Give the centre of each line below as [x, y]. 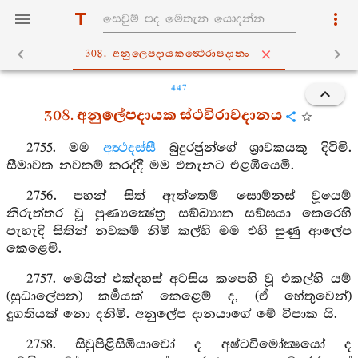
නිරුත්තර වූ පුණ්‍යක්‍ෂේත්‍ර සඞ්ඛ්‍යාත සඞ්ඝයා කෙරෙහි [179, 214]
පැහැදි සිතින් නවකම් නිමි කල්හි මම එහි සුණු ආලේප [179, 231]
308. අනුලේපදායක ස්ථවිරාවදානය [163, 116]
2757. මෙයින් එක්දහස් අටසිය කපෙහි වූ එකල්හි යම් [189, 279]
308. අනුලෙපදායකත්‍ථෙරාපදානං [168, 54]
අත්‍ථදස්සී [129, 148]
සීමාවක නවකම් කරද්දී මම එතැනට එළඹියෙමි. [150, 166]
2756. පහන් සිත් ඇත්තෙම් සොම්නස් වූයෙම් [189, 196]
